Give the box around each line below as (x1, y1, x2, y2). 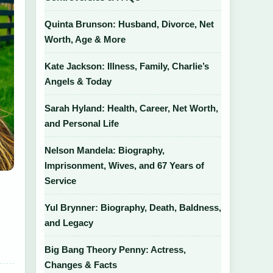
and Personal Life (44, 118, 119, 129)
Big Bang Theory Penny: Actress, (44, 244, 186, 255)
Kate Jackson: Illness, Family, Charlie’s (44, 61, 209, 71)
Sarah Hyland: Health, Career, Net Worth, (44, 103, 218, 113)
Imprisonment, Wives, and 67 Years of (44, 160, 204, 171)
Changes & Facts (44, 260, 117, 270)
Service (44, 175, 76, 186)
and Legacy (44, 218, 93, 228)
